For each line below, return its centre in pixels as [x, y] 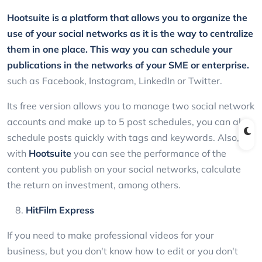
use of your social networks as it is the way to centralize [130, 34]
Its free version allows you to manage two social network [131, 106]
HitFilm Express [60, 210]
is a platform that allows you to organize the [150, 18]
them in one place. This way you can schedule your [120, 49]
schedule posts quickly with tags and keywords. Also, [123, 138]
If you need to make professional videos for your [111, 235]
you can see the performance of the [149, 154]
